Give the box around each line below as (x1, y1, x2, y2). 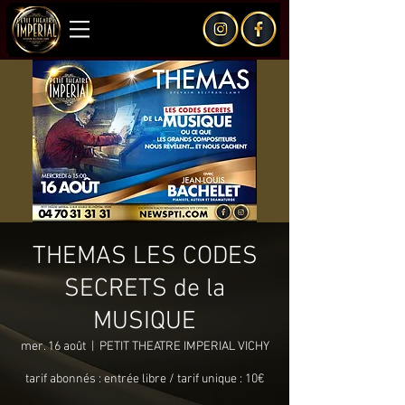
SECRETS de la (64, 274, 225, 305)
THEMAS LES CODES (32, 241, 258, 272)
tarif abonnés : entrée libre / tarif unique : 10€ (25, 372, 264, 387)
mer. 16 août (20, 339, 86, 354)
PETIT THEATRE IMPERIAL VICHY (99, 339, 269, 354)
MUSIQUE (93, 306, 196, 337)
